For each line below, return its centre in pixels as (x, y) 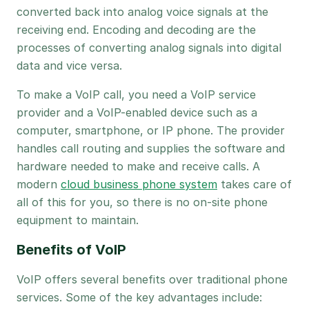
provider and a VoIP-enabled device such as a (137, 112)
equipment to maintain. (78, 220)
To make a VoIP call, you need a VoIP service (136, 94)
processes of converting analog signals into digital (149, 48)
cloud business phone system (139, 184)
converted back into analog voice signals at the (142, 12)
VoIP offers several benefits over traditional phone (152, 279)
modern (39, 184)
